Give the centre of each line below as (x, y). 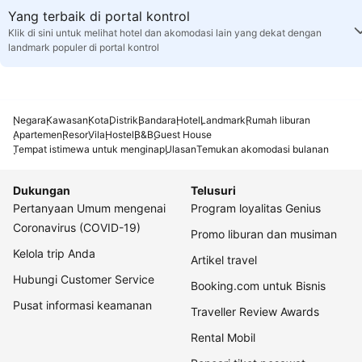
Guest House (183, 135)
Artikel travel (224, 260)
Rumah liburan (278, 120)
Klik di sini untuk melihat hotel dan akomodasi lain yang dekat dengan (165, 33)
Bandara (157, 120)
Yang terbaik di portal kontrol (99, 17)
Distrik (124, 120)
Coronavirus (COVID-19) (77, 228)
